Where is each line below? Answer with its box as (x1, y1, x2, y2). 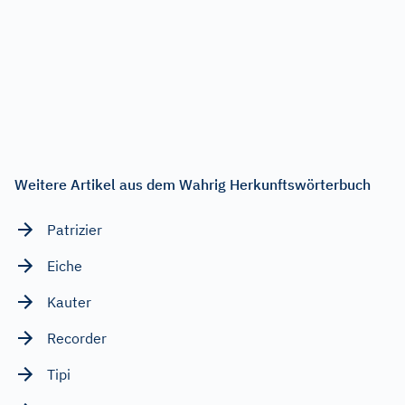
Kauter (47, 292, 91, 311)
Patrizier (47, 220, 102, 239)
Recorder (47, 328, 107, 347)
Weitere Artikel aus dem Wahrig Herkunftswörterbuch (14, 174, 371, 193)
